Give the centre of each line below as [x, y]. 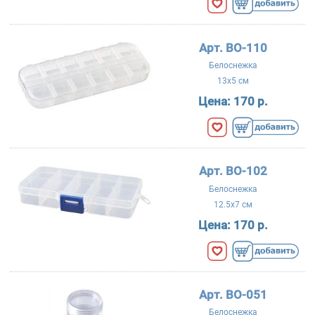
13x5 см [233, 81]
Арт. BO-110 [233, 47]
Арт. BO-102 [233, 171]
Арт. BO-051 [233, 294]
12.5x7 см [233, 205]
